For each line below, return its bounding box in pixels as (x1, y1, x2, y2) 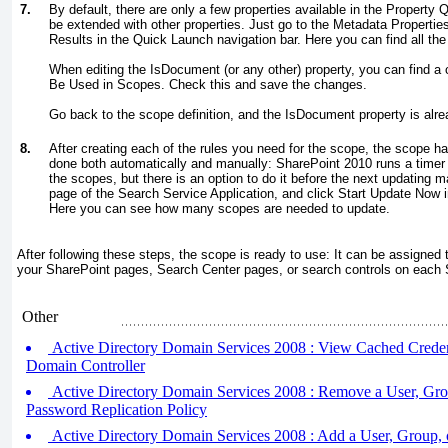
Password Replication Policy (26, 401, 207, 418)
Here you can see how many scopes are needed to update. (49, 201, 390, 217)
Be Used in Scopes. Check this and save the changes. (49, 77, 367, 93)
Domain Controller (26, 357, 145, 374)
